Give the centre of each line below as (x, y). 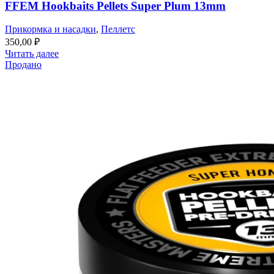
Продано (23, 65)
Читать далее (32, 54)
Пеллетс (118, 29)
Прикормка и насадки (50, 29)
